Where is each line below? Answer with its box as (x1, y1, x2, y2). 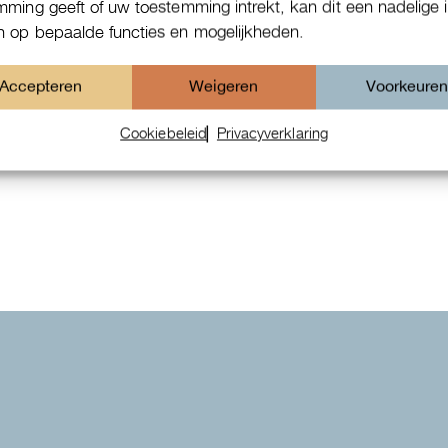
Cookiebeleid (120, 123, 207, 142)
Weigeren (189, 76, 259, 95)
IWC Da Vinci (152, 139, 284, 167)
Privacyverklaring (216, 123, 328, 142)
